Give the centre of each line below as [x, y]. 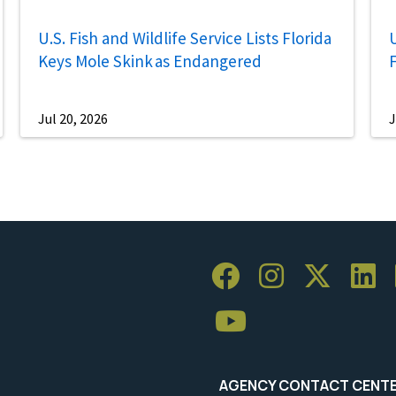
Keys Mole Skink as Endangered [149, 61]
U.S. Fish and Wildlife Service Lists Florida [184, 38]
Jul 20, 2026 [72, 118]
